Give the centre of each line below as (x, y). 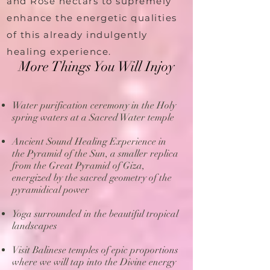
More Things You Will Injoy (97, 66)
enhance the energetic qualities (92, 17)
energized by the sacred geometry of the (92, 177)
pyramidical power (51, 190)
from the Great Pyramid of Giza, (78, 165)
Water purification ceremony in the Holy (94, 105)
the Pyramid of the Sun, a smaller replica (95, 153)
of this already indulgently (77, 34)
